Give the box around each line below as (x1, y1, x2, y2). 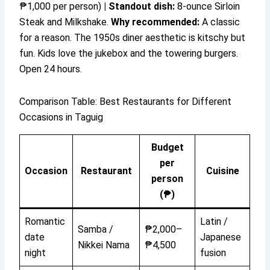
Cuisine (206, 165, 239, 177)
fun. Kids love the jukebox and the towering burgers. (19, 48, 239, 60)
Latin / (200, 215, 228, 227)
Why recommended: (111, 16, 200, 28)
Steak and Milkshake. (19, 16, 111, 28)
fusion (200, 246, 227, 259)
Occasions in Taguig (19, 111, 104, 124)
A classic (199, 16, 240, 28)
